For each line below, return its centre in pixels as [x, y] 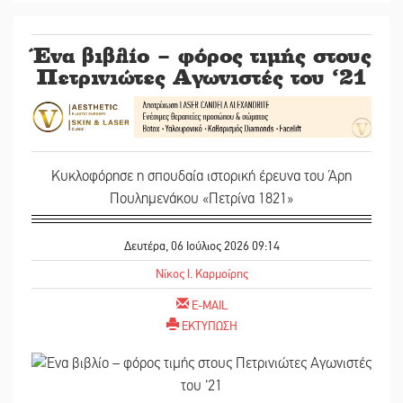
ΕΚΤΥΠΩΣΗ [209, 327]
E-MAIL [209, 306]
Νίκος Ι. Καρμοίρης [201, 274]
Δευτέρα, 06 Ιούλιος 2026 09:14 [201, 246]
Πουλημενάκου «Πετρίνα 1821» [201, 199]
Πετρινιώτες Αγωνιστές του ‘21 [201, 76]
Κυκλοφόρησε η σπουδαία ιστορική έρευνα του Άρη [201, 177]
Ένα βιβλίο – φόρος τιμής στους [201, 54]
